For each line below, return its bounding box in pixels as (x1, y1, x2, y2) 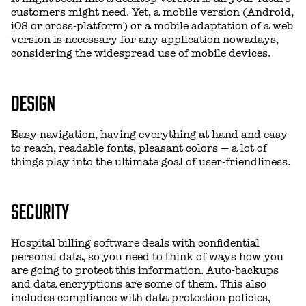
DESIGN (11, 89, 55, 115)
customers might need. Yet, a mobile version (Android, (11, 6, 294, 19)
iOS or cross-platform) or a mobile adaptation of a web (11, 20, 293, 33)
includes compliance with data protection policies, (11, 292, 270, 305)
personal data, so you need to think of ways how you (11, 251, 283, 264)
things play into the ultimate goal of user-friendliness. (11, 156, 290, 169)
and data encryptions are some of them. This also (11, 278, 266, 291)
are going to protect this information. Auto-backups (11, 264, 279, 277)
